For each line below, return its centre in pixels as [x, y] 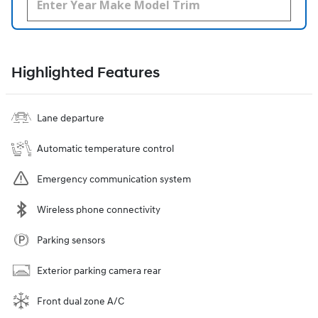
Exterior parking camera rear [99, 270]
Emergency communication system [114, 179]
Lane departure [71, 118]
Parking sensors [71, 240]
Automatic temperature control [105, 148]
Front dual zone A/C [81, 301]
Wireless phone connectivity [99, 209]
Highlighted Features [86, 73]
